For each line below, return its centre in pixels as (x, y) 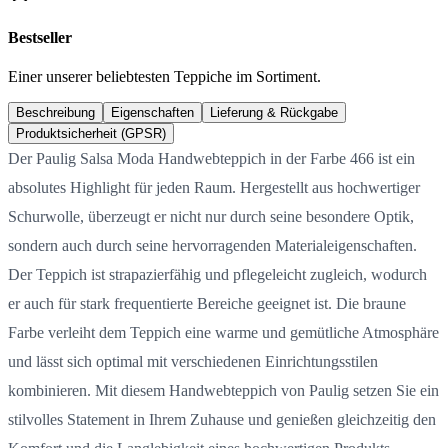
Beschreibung (55, 112)
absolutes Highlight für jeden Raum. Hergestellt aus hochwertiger (214, 187)
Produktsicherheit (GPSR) (91, 133)
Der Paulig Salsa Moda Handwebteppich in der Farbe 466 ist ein (211, 158)
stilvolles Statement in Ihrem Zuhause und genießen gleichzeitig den (222, 419)
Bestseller (40, 37)
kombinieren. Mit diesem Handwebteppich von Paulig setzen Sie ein (223, 390)
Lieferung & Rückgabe (274, 112)
